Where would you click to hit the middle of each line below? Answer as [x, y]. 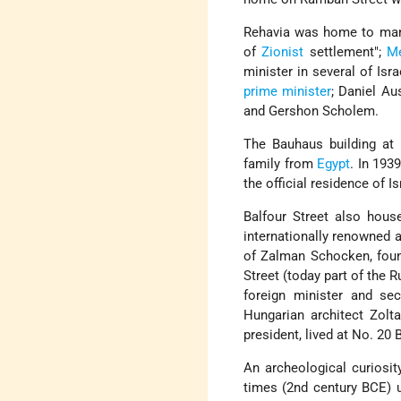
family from [281, 164]
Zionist [283, 52]
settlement [339, 52]
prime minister [288, 92]
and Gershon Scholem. [311, 111]
